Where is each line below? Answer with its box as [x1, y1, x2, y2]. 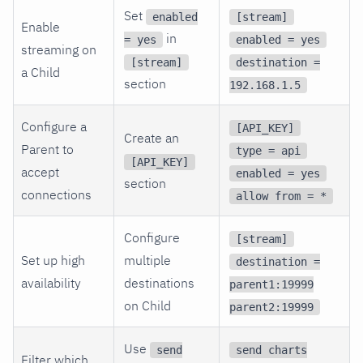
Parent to [21, 140, 75, 157]
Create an [124, 129, 179, 146]
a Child [21, 63, 61, 80]
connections [21, 186, 92, 203]
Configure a [21, 117, 88, 135]
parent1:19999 [229, 277, 314, 291]
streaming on [21, 41, 97, 58]
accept [21, 163, 60, 180]
